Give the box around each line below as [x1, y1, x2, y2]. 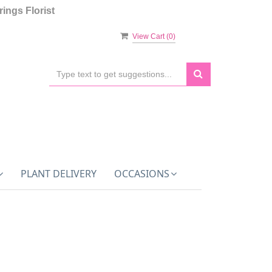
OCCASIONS [114, 167, 169, 180]
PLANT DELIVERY [20, 167, 97, 180]
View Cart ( [132, 32, 169, 41]
